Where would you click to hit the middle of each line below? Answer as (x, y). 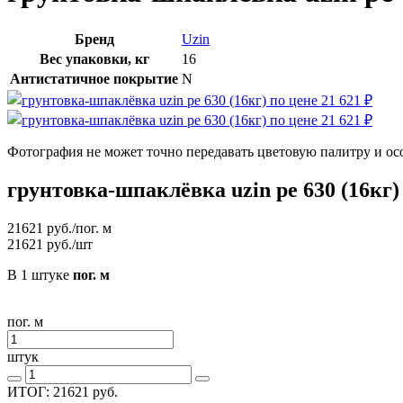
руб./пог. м (79, 228)
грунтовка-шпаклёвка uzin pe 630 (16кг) (203, 189)
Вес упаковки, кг (94, 58)
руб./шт (70, 244)
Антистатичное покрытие (94, 78)
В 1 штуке (40, 274)
